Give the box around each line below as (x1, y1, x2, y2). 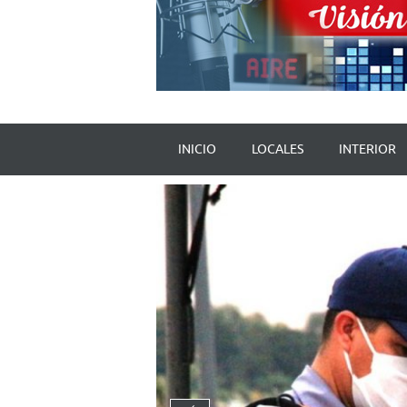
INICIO (178, 142, 216, 157)
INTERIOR (339, 142, 396, 157)
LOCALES (252, 142, 303, 157)
